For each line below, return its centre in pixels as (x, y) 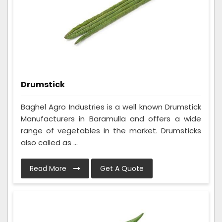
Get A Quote (122, 168)
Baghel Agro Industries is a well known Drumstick (111, 107)
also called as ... (49, 142)
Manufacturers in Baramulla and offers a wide (111, 118)
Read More (49, 168)
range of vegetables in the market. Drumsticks (111, 130)
